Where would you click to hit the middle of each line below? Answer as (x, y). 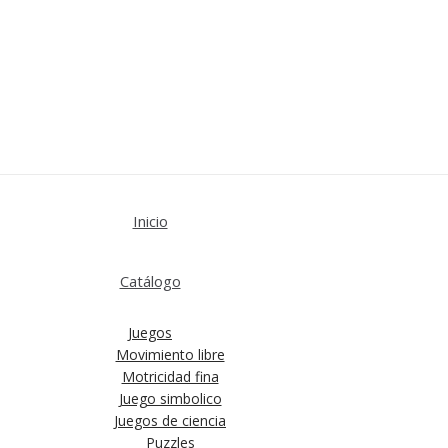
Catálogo (150, 281)
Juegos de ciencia (170, 421)
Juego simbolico (170, 399)
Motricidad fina (170, 377)
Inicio (150, 221)
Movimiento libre (170, 355)
